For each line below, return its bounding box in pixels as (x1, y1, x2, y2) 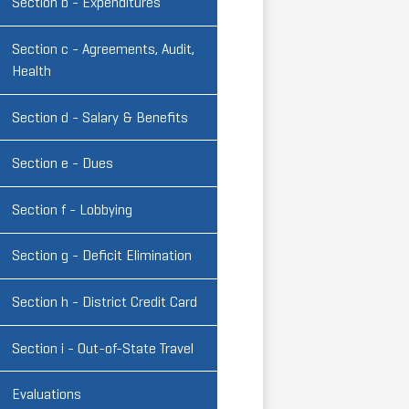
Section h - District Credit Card (12, 292, 197, 310)
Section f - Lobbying (12, 200, 132, 218)
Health (12, 61, 51, 79)
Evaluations (12, 385, 81, 404)
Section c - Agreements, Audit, (12, 39, 194, 58)
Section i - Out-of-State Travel (12, 339, 194, 357)
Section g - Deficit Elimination (12, 246, 192, 265)
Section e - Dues (12, 154, 113, 173)
